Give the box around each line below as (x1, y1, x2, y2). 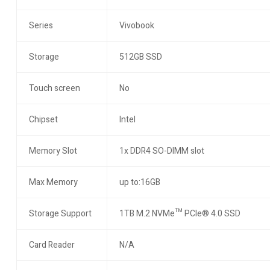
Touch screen (28, 82, 80, 95)
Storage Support (28, 207, 92, 221)
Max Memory (28, 176, 78, 189)
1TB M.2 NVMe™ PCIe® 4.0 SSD (119, 207, 240, 221)
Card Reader (28, 239, 75, 252)
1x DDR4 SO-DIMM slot (119, 145, 204, 158)
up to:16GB (119, 176, 160, 189)
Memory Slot (28, 145, 77, 158)
